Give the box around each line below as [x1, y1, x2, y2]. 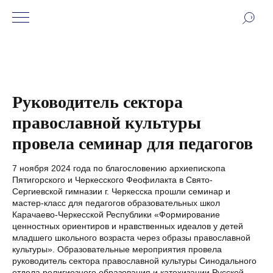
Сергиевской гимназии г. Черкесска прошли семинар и [12, 186, 230, 196]
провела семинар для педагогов [12, 130, 253, 155]
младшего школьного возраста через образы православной [12, 233, 250, 243]
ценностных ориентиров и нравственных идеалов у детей [12, 221, 243, 231]
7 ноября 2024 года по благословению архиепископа [12, 163, 225, 173]
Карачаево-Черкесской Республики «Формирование [12, 210, 220, 219]
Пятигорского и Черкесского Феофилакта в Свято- [12, 175, 213, 185]
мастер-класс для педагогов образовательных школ [12, 198, 220, 208]
